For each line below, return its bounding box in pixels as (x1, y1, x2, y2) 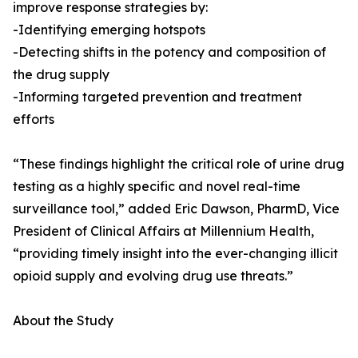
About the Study (13, 312, 113, 328)
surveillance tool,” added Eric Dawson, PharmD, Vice (13, 201, 340, 217)
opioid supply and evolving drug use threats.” (13, 268, 293, 284)
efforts (13, 111, 54, 127)
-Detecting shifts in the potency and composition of (13, 44, 326, 60)
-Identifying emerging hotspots (13, 22, 205, 38)
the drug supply (13, 66, 109, 82)
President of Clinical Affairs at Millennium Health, (13, 223, 314, 239)
